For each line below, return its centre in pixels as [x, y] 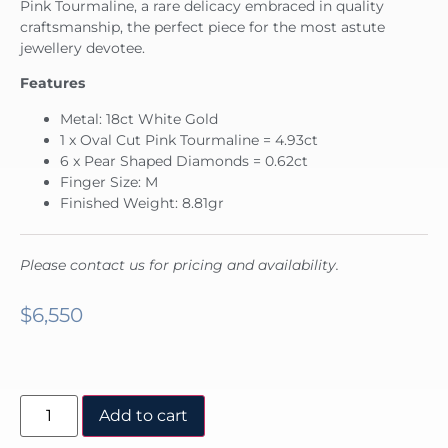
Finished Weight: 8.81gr [142, 202]
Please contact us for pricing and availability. [179, 264]
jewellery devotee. [82, 47]
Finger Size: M [109, 181]
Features [52, 83]
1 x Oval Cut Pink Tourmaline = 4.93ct [189, 139]
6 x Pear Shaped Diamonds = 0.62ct [184, 160]
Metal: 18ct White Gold [139, 118]
